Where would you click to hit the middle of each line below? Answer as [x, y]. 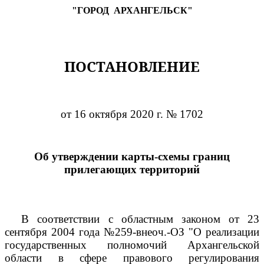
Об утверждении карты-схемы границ [132, 156]
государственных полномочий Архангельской [132, 245]
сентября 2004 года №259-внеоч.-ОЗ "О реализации [132, 232]
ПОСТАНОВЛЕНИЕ [132, 66]
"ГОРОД [90, 10]
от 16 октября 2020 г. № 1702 [132, 114]
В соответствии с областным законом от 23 [140, 219]
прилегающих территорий [132, 169]
